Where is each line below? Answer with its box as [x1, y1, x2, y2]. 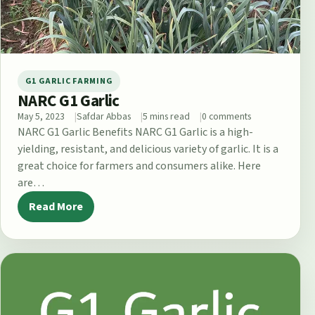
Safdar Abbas [77, 109, 131, 124]
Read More [29, 198, 83, 214]
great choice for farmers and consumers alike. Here [18, 157, 261, 174]
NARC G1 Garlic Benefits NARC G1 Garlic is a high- [18, 124, 253, 140]
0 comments [202, 109, 251, 124]
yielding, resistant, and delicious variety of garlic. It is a [18, 141, 278, 157]
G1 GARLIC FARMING [25, 75, 113, 87]
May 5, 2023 [18, 109, 65, 124]
